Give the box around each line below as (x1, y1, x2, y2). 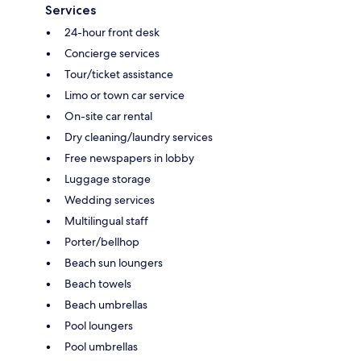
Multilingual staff (64, 213, 148, 228)
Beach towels (64, 276, 131, 291)
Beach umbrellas (64, 297, 147, 312)
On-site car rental (64, 108, 152, 123)
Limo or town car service (64, 87, 185, 102)
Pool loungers (64, 317, 133, 333)
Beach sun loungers (64, 255, 163, 270)
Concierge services (64, 45, 160, 60)
